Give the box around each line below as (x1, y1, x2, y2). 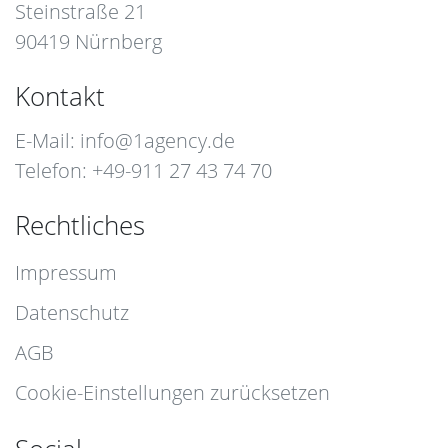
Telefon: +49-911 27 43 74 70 (15, 157, 272, 185)
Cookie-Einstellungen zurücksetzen (15, 379, 330, 407)
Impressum (15, 259, 117, 287)
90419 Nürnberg (15, 28, 162, 56)
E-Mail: (15, 127, 80, 155)
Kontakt (15, 78, 105, 115)
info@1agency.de (80, 127, 235, 155)
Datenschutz (15, 299, 129, 327)
